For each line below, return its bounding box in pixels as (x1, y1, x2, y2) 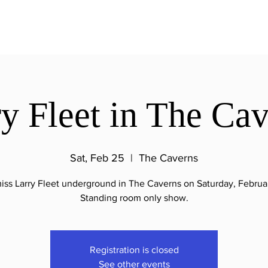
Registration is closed (89, 245, 179, 255)
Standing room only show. (80, 193, 188, 203)
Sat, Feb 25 (70, 152, 124, 164)
